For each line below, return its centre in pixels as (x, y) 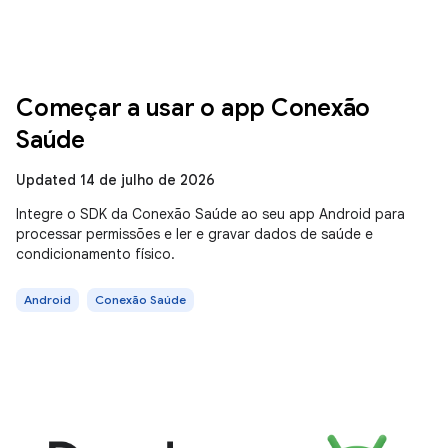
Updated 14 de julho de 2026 (115, 180)
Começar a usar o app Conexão (193, 108)
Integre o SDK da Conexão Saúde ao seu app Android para (210, 214)
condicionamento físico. (95, 254)
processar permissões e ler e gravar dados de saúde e (194, 234)
